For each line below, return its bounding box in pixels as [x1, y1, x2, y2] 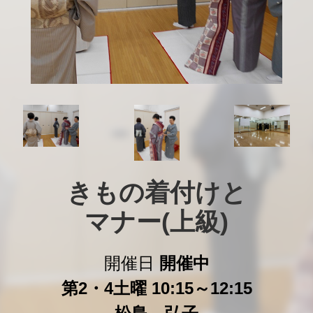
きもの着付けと [66, 179, 247, 207]
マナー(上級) [85, 208, 228, 236]
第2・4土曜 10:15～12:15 [61, 279, 252, 298]
